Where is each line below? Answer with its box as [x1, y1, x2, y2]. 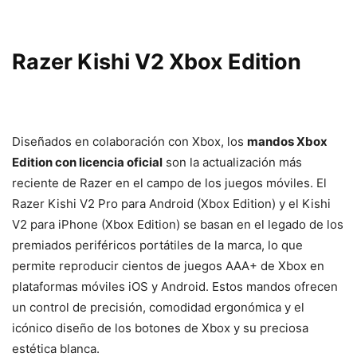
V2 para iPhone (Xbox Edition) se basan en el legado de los [12, 216, 343, 232]
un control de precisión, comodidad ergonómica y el [12, 299, 304, 315]
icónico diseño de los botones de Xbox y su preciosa [12, 320, 308, 335]
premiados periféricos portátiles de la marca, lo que [12, 237, 303, 253]
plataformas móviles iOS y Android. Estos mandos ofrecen [12, 278, 338, 294]
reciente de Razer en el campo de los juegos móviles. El [12, 175, 327, 190]
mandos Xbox [247, 133, 328, 149]
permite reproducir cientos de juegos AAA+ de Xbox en [12, 257, 324, 273]
